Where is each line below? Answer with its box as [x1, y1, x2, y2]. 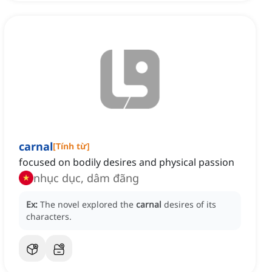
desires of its [164, 199, 216, 211]
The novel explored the [40, 199, 136, 211]
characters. [26, 211, 72, 223]
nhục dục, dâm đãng [33, 171, 139, 186]
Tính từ [56, 140, 87, 152]
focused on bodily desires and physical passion [19, 155, 234, 169]
